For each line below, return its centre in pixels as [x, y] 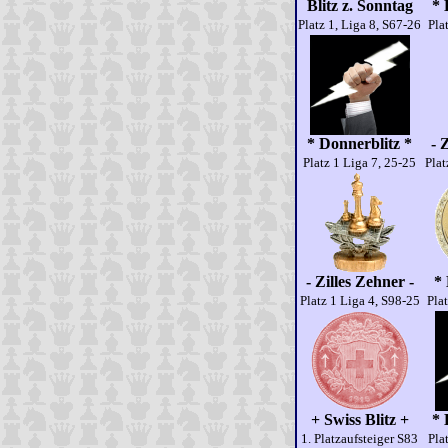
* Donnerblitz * [359, 143]
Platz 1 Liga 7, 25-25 [359, 162]
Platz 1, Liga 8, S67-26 [359, 24]
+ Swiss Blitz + [359, 419]
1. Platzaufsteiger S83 [359, 438]
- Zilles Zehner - [359, 281]
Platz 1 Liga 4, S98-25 [359, 300]
